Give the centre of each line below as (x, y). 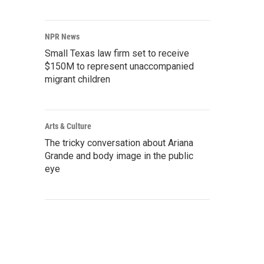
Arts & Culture (68, 126)
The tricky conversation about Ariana (119, 143)
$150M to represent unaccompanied (119, 66)
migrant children (77, 79)
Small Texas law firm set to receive (117, 53)
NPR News (62, 37)
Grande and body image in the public (119, 156)
